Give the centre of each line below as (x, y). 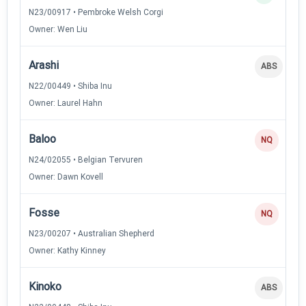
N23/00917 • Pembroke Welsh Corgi (96, 12)
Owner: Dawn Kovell (66, 177)
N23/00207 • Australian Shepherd (92, 233)
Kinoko (45, 286)
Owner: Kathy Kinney (67, 250)
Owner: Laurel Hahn (66, 103)
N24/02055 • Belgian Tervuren (86, 159)
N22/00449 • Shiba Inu (70, 86)
